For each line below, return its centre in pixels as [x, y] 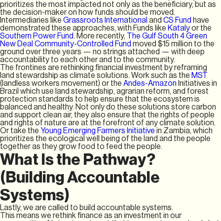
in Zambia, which [184, 130]
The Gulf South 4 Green [167, 36]
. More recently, [100, 36]
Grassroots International [105, 20]
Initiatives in [198, 83]
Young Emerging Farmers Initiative [98, 130]
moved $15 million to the [173, 44]
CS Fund [177, 20]
